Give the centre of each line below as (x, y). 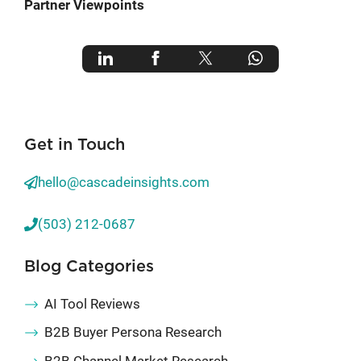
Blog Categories (89, 266)
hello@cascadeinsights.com (124, 182)
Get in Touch (75, 145)
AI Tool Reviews (92, 303)
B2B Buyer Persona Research (133, 332)
